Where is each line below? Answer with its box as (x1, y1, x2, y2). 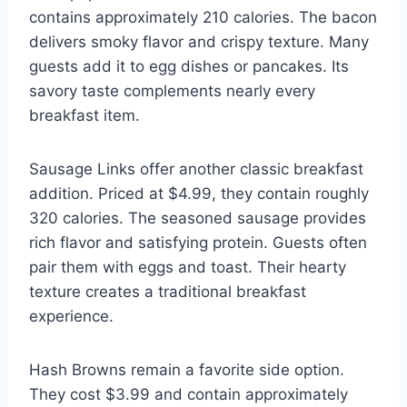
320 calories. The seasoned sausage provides (29, 208, 366, 227)
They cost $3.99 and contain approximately (29, 384, 348, 403)
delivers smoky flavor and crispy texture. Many (29, 32, 369, 51)
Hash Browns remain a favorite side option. (29, 360, 344, 379)
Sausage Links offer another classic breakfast (29, 159, 363, 178)
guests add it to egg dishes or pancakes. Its (29, 56, 349, 75)
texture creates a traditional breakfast (29, 282, 306, 301)
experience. (29, 306, 114, 325)
